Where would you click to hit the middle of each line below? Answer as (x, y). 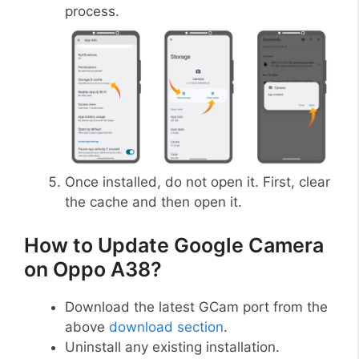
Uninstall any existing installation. (172, 347)
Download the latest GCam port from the (196, 307)
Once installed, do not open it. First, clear (198, 182)
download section (166, 327)
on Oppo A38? (93, 269)
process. (92, 11)
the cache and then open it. (153, 202)
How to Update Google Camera (174, 245)
